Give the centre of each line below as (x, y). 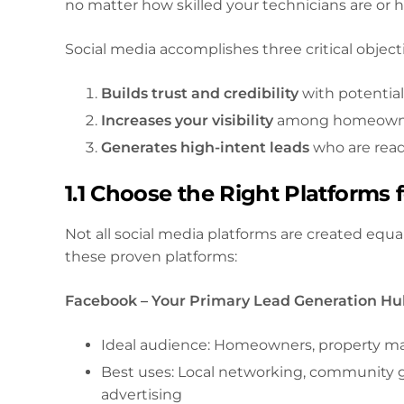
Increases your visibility (187, 121)
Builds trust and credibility (200, 94)
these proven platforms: (151, 257)
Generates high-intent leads (205, 147)
